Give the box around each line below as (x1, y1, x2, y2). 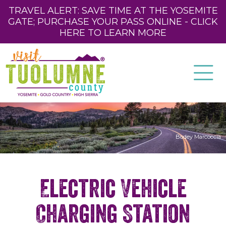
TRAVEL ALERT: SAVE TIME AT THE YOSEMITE (8, 5, 218, 16)
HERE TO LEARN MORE (60, 27, 166, 38)
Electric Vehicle (39, 176, 187, 202)
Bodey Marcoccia (176, 133, 221, 141)
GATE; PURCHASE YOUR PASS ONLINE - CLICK (8, 16, 218, 27)
